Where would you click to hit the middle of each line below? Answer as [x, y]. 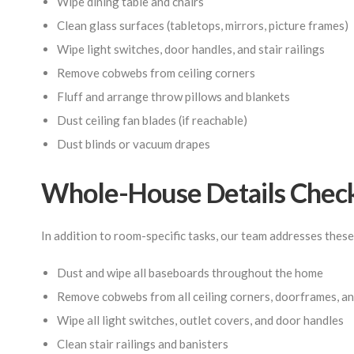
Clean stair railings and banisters [143, 344]
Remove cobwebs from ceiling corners [156, 73]
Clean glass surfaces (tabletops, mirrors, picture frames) [203, 25]
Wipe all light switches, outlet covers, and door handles [200, 320]
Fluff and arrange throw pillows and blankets [173, 96]
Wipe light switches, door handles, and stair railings [191, 49]
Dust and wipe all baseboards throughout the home [190, 273]
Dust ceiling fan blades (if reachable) [152, 120]
